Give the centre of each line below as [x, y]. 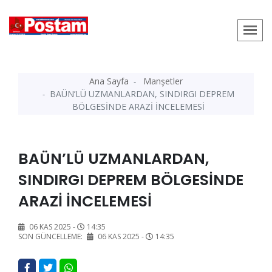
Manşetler [163, 81]
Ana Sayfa [109, 81]
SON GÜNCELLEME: [51, 236]
